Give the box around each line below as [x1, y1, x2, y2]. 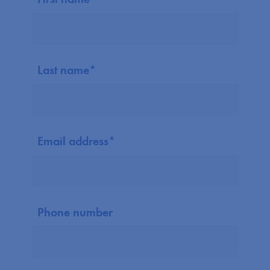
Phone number [37, 205, 113, 219]
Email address [37, 134, 109, 148]
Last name [37, 63, 90, 77]
